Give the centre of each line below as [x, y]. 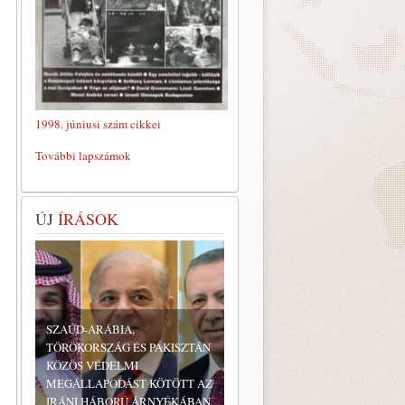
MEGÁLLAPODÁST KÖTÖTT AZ [129, 383]
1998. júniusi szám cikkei [98, 124]
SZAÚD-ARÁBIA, [90, 329]
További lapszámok [83, 155]
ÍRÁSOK [86, 219]
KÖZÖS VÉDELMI [92, 365]
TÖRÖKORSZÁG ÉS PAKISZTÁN [128, 347]
